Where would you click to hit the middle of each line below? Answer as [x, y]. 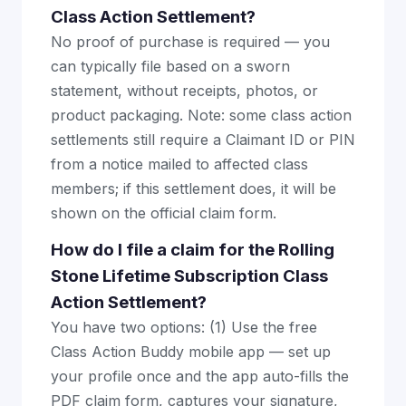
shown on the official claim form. [164, 213]
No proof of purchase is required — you [190, 42]
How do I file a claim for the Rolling [193, 250]
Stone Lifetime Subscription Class [189, 276]
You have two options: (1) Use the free [184, 327]
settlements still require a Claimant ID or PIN [203, 140]
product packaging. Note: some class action [201, 115]
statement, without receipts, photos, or [184, 91]
